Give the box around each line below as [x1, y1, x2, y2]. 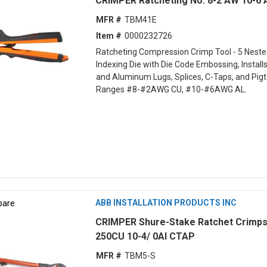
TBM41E [124, 15, 157, 25]
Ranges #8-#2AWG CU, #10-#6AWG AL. [95, 85, 247, 95]
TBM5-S [124, 251, 156, 261]
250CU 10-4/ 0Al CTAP [95, 230, 195, 242]
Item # [95, 31, 122, 41]
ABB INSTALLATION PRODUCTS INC [95, 197, 237, 207]
